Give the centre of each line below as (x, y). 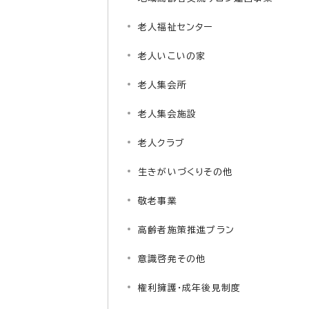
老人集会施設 (168, 114)
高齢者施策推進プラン (186, 230)
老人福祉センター (176, 27)
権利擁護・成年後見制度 (190, 288)
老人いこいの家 (172, 56)
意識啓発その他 (172, 259)
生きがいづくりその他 (185, 172)
